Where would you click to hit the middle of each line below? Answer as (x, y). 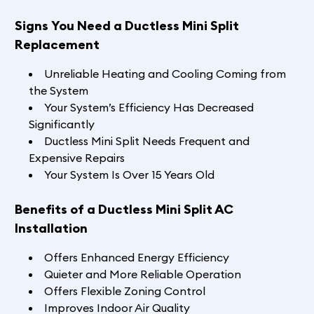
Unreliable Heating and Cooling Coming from (165, 74)
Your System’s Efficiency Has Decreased (149, 108)
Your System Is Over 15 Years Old (129, 175)
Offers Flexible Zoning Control (124, 291)
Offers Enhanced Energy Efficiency (136, 258)
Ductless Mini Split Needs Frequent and (146, 141)
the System (58, 91)
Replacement (57, 45)
